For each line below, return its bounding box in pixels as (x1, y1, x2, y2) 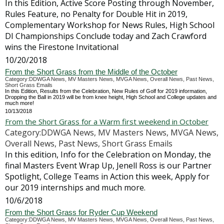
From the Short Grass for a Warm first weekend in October (5, 116, 208, 126)
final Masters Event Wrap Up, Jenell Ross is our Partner (5, 160, 211, 171)
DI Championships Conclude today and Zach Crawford (5, 30, 206, 41)
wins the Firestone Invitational (5, 41, 118, 52)
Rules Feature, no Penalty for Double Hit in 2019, (5, 8, 187, 19)
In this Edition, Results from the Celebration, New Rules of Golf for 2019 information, (5, 88, 207, 94)
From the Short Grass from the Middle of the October (5, 67, 177, 76)
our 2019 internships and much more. (5, 182, 145, 193)
